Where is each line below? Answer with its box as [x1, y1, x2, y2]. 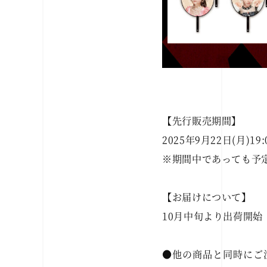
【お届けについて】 [162, 190, 252, 204]
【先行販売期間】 [162, 113, 242, 128]
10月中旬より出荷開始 [162, 209, 263, 223]
